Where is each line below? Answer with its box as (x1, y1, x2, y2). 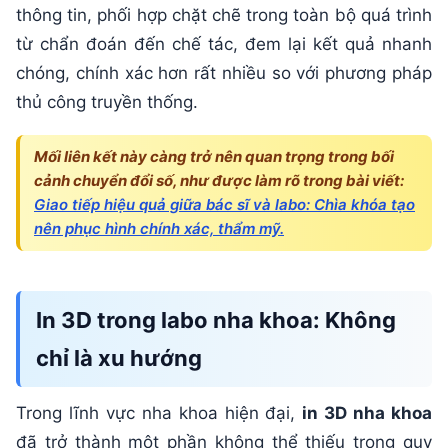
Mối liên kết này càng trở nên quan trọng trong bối (34, 146, 394, 166)
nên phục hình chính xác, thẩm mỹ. (34, 218, 284, 238)
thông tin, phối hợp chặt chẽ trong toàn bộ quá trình (16, 4, 432, 25)
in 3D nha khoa (302, 402, 433, 423)
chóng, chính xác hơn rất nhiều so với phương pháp (16, 62, 432, 83)
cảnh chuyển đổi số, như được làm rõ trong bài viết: (34, 170, 404, 190)
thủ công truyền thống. (16, 91, 198, 112)
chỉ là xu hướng (36, 344, 202, 371)
